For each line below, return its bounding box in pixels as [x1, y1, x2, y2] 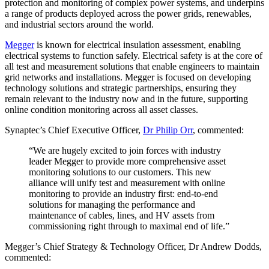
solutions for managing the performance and [29, 199, 195, 210]
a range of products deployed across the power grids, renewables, [5, 8, 252, 19]
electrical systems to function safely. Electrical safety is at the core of [5, 50, 262, 61]
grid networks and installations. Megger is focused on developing [5, 72, 251, 83]
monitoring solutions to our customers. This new [29, 167, 211, 178]
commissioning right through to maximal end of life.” [29, 221, 229, 232]
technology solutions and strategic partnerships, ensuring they [5, 83, 237, 94]
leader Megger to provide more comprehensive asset [29, 156, 226, 167]
